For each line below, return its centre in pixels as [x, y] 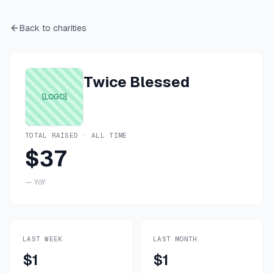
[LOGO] [54, 97]
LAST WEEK [43, 239]
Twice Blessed [136, 82]
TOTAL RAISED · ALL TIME [76, 135]
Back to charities [53, 28]
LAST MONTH [175, 239]
